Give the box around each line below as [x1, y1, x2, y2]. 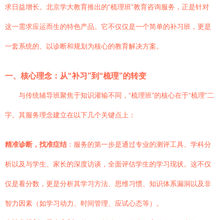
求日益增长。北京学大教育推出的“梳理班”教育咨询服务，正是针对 [5, 3, 209, 11]
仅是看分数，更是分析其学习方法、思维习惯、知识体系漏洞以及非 [5, 180, 211, 188]
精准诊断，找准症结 [5, 140, 67, 148]
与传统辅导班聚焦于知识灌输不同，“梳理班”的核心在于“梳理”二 [19, 91, 214, 99]
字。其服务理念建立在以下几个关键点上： [5, 111, 136, 119]
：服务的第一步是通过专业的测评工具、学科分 [67, 140, 211, 148]
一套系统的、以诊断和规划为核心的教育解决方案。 [5, 42, 163, 50]
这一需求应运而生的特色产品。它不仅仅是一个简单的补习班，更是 [5, 23, 211, 30]
